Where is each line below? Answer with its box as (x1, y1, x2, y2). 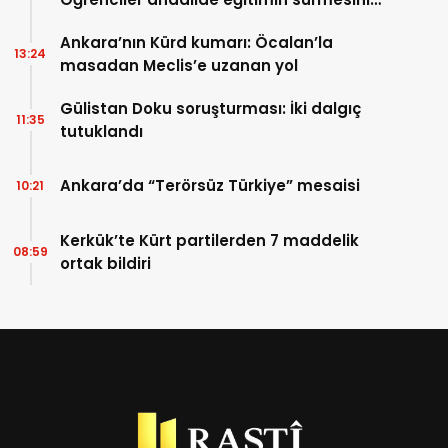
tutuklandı (60, 120, 143, 142)
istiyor (60, 11, 109, 33)
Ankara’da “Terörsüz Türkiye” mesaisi (60, 175, 360, 197)
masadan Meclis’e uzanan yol (60, 54, 298, 76)
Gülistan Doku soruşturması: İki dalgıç (60, 97, 361, 119)
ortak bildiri (60, 252, 151, 274)
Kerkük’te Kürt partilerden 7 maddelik (60, 229, 359, 251)
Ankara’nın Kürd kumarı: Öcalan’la (60, 31, 333, 53)
